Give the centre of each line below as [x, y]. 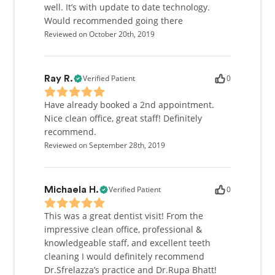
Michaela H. [72, 190]
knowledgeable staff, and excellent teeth [127, 243]
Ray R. [59, 79]
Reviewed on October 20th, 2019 [99, 34]
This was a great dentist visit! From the [124, 216]
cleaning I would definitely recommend [124, 256]
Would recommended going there [114, 21]
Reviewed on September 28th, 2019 [105, 145]
